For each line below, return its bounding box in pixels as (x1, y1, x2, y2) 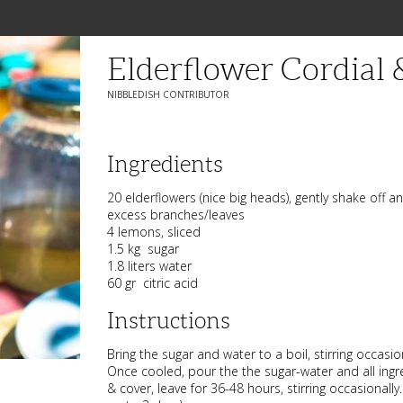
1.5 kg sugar (107, 240, 180, 257)
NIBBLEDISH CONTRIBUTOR (107, 88, 230, 101)
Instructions (107, 309, 231, 333)
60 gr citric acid (107, 274, 199, 291)
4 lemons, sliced (107, 223, 201, 240)
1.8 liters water (107, 257, 193, 274)
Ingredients (107, 152, 224, 176)
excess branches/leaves (107, 206, 246, 223)
